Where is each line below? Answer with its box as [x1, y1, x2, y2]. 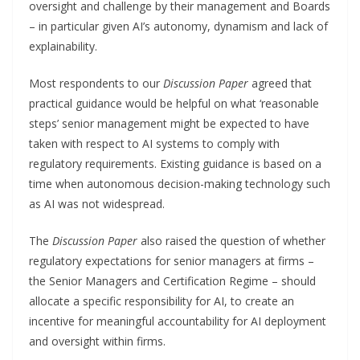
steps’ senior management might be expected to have [29, 115, 309, 131]
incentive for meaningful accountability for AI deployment [29, 313, 326, 329]
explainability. [29, 38, 97, 54]
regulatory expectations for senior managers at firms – [29, 252, 314, 268]
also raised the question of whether [137, 232, 325, 248]
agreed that [248, 75, 312, 91]
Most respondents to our [29, 75, 163, 91]
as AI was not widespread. [29, 195, 165, 211]
